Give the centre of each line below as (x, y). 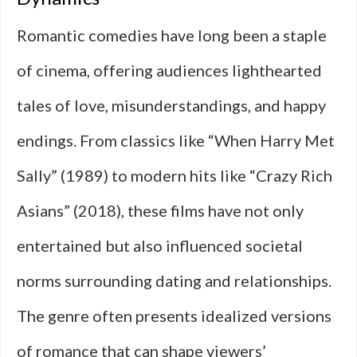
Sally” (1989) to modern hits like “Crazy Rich (175, 175)
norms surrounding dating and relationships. (174, 280)
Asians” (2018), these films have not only (160, 210)
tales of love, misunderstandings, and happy (171, 105)
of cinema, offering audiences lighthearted (169, 70)
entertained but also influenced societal (160, 245)
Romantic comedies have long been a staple (172, 35)
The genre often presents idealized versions (174, 316)
